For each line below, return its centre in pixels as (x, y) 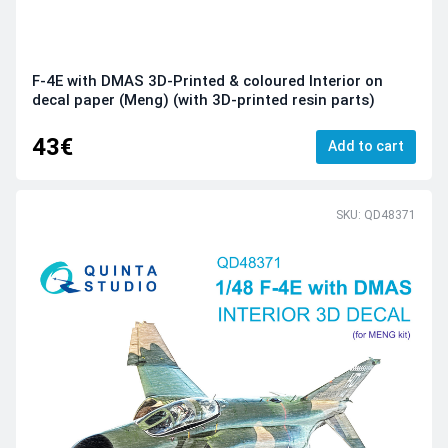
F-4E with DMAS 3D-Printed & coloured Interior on (207, 81)
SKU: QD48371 (376, 215)
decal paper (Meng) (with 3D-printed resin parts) (203, 100)
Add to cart (366, 145)
